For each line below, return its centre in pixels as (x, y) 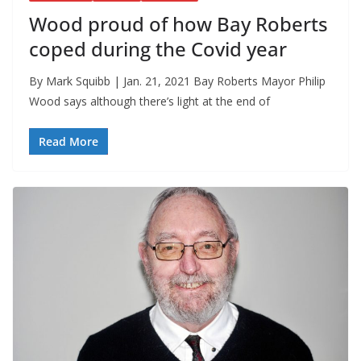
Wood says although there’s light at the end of (149, 102)
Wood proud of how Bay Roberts (178, 24)
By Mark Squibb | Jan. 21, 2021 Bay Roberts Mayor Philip (177, 81)
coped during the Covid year (158, 49)
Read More (68, 142)
